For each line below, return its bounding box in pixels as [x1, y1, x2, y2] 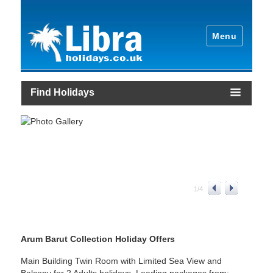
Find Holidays [30, 87, 94, 97]
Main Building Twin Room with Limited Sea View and [21, 256, 222, 266]
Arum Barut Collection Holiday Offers [21, 233, 175, 244]
